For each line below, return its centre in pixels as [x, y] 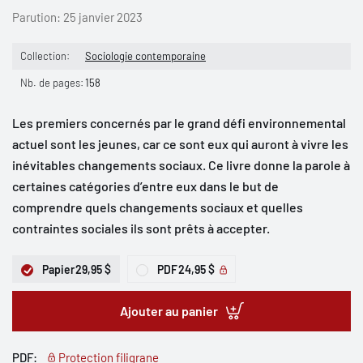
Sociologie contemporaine [145, 56]
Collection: [45, 56]
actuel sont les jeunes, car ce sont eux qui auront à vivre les [180, 144]
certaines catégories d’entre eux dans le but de [145, 186]
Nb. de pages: [52, 83]
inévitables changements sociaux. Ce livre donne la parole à [181, 165]
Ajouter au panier [169, 311]
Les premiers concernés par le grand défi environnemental [179, 123]
